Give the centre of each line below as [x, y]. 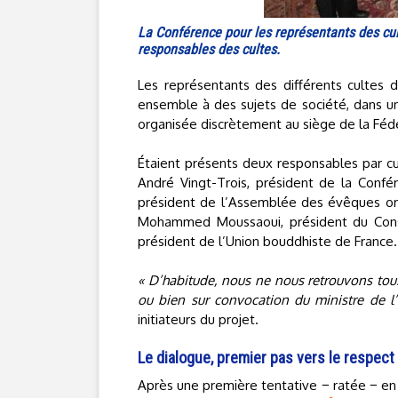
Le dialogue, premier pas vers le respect [266, 358]
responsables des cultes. [209, 49]
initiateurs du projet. [198, 319]
